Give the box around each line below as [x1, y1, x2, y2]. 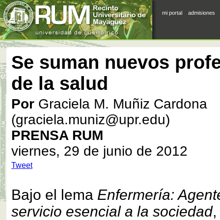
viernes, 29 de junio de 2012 [11, 143, 188, 159]
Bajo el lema [11, 186, 97, 203]
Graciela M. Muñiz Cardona [34, 96, 207, 111]
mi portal [162, 10, 182, 16]
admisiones [188, 10, 215, 16]
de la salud [11, 73, 108, 94]
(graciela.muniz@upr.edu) [11, 112, 170, 127]
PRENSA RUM [11, 128, 103, 143]
